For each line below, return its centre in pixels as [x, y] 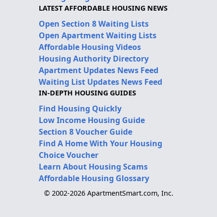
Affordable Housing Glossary [94, 178]
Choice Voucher [69, 155]
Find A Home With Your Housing [101, 143]
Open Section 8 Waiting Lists [94, 23]
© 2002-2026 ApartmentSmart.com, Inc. [108, 193]
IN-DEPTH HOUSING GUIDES [87, 93]
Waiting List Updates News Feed [101, 82]
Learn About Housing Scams [93, 166]
